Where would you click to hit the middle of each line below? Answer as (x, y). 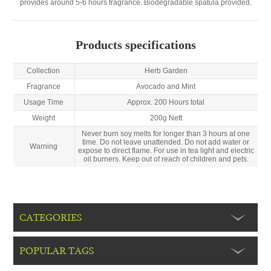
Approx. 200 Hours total (166, 102)
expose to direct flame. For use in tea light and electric (166, 150)
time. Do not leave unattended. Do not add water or (166, 142)
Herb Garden (166, 70)
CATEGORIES (50, 217)
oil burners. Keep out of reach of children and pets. (166, 159)
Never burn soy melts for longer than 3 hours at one (166, 133)
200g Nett (166, 118)
